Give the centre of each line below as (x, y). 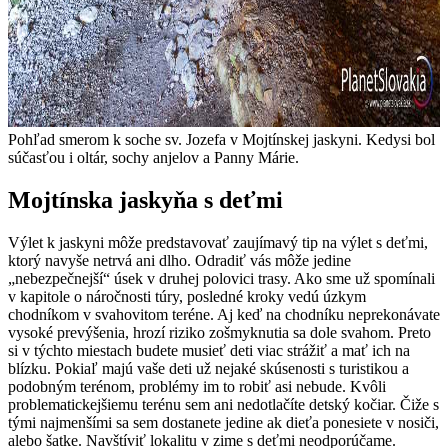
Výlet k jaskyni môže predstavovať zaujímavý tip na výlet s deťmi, (218, 242)
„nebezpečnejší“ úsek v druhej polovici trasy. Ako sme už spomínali (221, 278)
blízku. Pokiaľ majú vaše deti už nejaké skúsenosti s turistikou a (208, 368)
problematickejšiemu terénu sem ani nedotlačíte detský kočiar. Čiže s (223, 404)
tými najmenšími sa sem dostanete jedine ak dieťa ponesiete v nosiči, (223, 422)
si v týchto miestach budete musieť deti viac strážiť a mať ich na (209, 350)
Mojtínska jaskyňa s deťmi (145, 199)
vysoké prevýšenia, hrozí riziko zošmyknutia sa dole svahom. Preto (219, 332)
